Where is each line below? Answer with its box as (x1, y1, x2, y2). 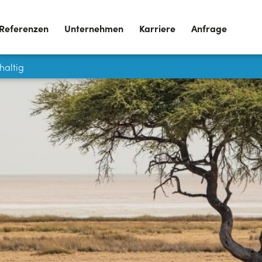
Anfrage (191, 22, 227, 35)
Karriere (139, 22, 175, 35)
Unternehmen (64, 22, 123, 35)
